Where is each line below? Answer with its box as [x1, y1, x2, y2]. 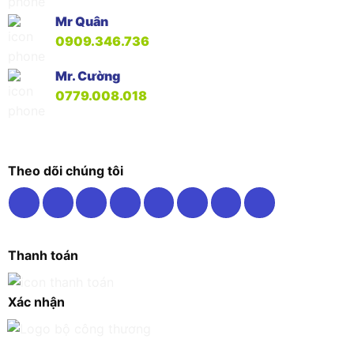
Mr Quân [55, 13, 108, 29]
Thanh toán [7, 247, 78, 263]
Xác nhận [7, 294, 65, 311]
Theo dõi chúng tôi [7, 162, 123, 179]
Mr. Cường [55, 67, 120, 84]
